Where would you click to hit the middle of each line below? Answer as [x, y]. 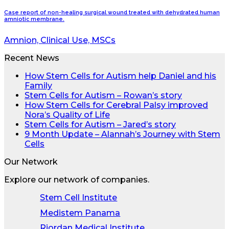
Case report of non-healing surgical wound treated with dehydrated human [112, 13]
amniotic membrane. [34, 19]
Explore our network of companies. [77, 180]
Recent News [32, 58]
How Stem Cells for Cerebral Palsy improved [116, 105]
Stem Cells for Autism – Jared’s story [100, 125]
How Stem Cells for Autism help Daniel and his [120, 76]
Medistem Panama [80, 213]
